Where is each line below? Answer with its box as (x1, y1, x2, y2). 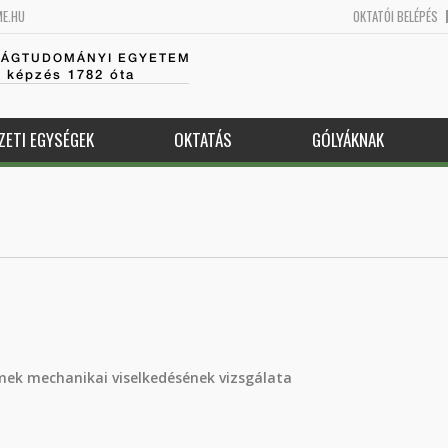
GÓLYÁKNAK (311, 127, 384, 152)
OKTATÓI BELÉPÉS (353, 6, 438, 26)
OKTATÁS (173, 127, 232, 152)
